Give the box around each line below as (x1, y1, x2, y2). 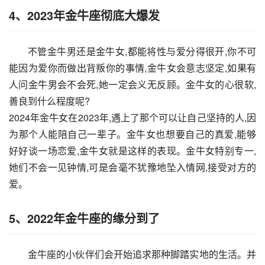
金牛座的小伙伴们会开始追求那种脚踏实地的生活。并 (28, 247, 256, 261)
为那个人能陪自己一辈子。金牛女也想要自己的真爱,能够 (9, 127, 256, 141)
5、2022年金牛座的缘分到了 (9, 209, 160, 227)
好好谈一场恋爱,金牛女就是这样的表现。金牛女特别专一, (9, 144, 256, 158)
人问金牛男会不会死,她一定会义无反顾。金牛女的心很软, (9, 77, 256, 92)
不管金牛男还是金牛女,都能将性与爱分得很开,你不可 (28, 44, 256, 59)
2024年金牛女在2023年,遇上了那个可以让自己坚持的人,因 (9, 111, 256, 125)
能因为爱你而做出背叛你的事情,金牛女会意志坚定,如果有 (9, 61, 256, 75)
